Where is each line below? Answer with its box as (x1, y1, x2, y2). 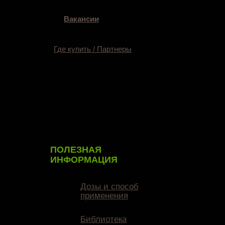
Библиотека (80, 214, 127, 224)
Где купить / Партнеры (54, 45, 132, 53)
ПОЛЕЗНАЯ (50, 145, 101, 155)
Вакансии (64, 15, 99, 23)
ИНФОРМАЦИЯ (50, 155, 118, 165)
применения (80, 191, 128, 200)
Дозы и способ (80, 182, 139, 191)
